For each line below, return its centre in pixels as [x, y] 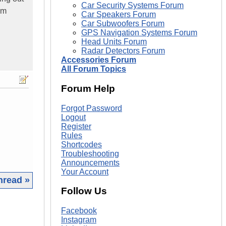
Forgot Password [92, 108]
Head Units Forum [114, 42]
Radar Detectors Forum [123, 51]
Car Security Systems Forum [132, 6]
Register [76, 126]
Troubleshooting [90, 153]
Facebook [79, 210]
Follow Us [84, 191]
